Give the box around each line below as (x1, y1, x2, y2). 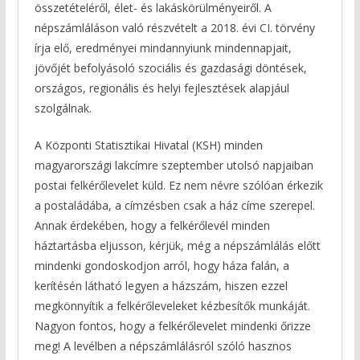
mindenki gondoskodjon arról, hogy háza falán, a (34, 258, 289, 274)
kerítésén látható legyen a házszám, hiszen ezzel (34, 278, 288, 294)
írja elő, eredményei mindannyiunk (34, 40, 215, 56)
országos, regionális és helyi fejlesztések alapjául (34, 80, 289, 96)
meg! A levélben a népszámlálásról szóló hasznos (34, 338, 292, 354)
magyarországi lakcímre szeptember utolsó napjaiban (34, 157, 313, 174)
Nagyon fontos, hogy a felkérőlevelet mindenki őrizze (34, 318, 311, 334)
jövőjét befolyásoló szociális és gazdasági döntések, (34, 60, 307, 76)
